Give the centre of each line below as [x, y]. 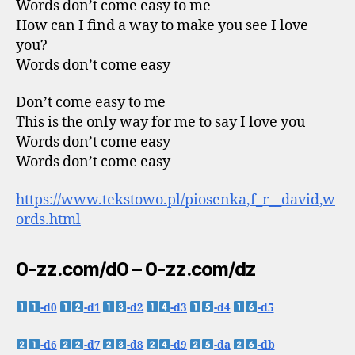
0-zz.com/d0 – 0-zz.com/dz [136, 269]
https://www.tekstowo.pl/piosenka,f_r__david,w [176, 200]
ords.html [48, 219]
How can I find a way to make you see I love [162, 25]
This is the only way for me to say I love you [160, 122]
